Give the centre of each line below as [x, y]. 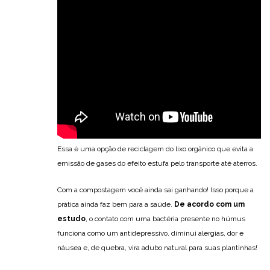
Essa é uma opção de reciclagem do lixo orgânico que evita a [155, 149]
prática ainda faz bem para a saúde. [116, 204]
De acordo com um [209, 204]
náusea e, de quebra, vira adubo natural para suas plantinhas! [157, 247]
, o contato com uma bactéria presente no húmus [165, 218]
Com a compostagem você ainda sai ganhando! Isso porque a [155, 190]
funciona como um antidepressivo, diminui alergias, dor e [150, 233]
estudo [71, 218]
